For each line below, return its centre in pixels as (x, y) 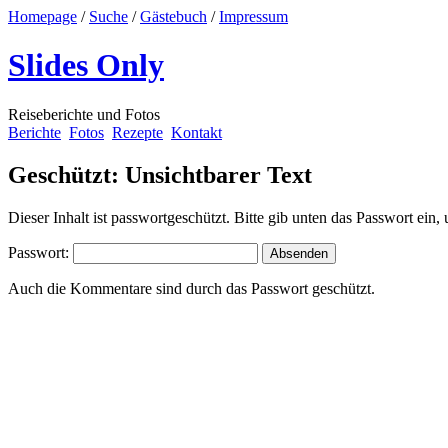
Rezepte (137, 132)
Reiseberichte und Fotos (84, 114)
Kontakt (196, 132)
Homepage (42, 16)
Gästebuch (173, 16)
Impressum (253, 16)
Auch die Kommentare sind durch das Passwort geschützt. (191, 288)
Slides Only (86, 65)
